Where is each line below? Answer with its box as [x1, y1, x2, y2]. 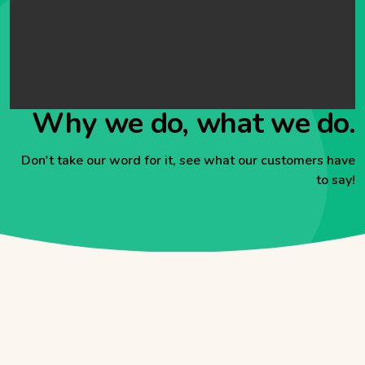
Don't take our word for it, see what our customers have [21, 151, 355, 169]
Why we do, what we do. [31, 103, 355, 143]
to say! [316, 170, 355, 189]
